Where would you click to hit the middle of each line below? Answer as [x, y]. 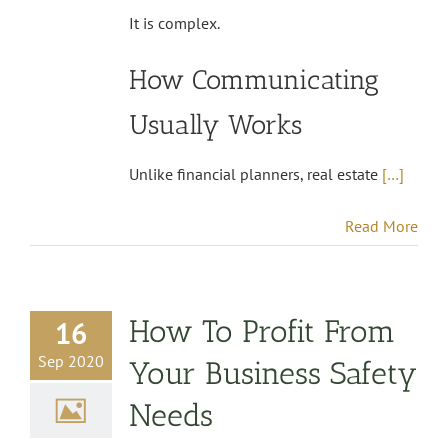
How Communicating [254, 79]
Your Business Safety [273, 373]
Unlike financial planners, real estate [255, 173]
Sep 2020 [71, 360]
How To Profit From [262, 331]
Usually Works [215, 124]
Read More [381, 225]
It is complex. [174, 22]
